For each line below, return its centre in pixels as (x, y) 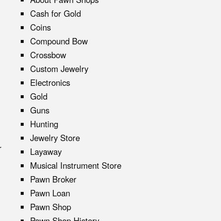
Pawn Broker (53, 179)
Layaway (46, 151)
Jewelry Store (55, 137)
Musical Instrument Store (76, 165)
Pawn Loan (50, 193)
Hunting (44, 124)
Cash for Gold (55, 13)
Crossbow (48, 55)
